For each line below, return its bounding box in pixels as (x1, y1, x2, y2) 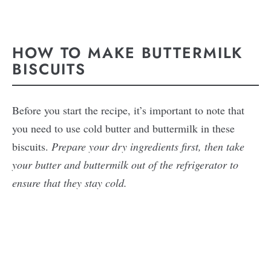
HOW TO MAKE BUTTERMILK (12, 42, 243, 64)
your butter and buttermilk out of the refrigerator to (12, 157, 238, 172)
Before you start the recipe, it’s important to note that (12, 102, 244, 117)
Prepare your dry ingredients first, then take (51, 139, 244, 154)
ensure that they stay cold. (12, 175, 127, 190)
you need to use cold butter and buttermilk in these (12, 120, 235, 135)
